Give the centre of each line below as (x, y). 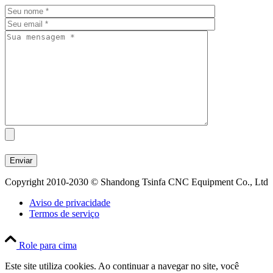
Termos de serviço (64, 213)
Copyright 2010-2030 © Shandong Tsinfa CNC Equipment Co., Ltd (136, 182)
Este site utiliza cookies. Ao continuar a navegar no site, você (122, 266)
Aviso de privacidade (70, 202)
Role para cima (48, 245)
